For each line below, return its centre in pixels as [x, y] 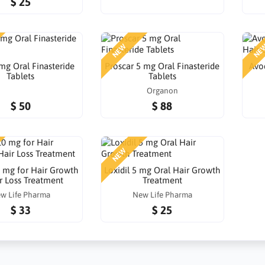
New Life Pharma [162, 195]
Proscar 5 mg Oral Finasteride [162, 66]
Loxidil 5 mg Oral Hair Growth [162, 170]
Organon [162, 91]
